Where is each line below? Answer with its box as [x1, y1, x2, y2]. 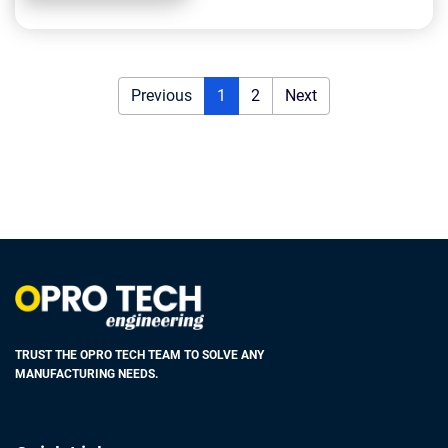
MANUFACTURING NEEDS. [15, 367, 158, 381]
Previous [131, 86, 192, 105]
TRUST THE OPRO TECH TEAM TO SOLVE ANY [15, 348, 264, 362]
